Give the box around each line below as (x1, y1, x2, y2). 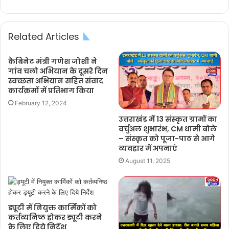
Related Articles (8, 30, 79, 43)
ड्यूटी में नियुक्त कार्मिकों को (8, 202, 97, 213)
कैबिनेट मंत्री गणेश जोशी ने (8, 56, 97, 66)
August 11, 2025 (125, 156, 170, 165)
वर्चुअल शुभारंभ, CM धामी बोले (119, 123, 217, 134)
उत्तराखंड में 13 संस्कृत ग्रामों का (119, 113, 217, 124)
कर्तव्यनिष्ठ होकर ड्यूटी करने (8, 212, 102, 222)
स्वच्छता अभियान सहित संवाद (8, 76, 103, 86)
